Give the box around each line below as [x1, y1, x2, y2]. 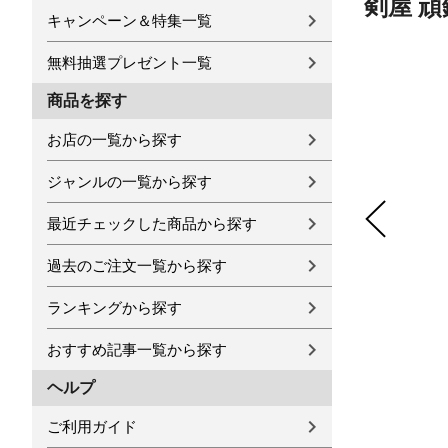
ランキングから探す [47, 299, 182, 316]
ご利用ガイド [47, 418, 137, 435]
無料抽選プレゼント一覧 [47, 54, 212, 71]
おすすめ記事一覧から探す [47, 341, 227, 358]
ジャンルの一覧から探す [47, 173, 212, 190]
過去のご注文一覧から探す [47, 257, 227, 274]
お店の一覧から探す [47, 131, 182, 148]
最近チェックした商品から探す [47, 215, 257, 232]
